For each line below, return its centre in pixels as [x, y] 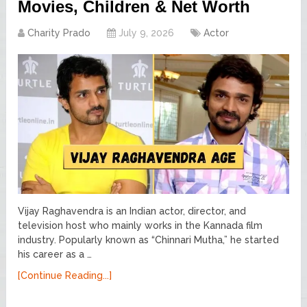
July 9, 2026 [147, 33]
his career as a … [55, 254]
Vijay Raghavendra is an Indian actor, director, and [132, 211]
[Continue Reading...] [65, 275]
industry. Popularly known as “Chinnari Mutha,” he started [149, 240]
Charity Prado [59, 33]
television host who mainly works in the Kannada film [140, 225]
